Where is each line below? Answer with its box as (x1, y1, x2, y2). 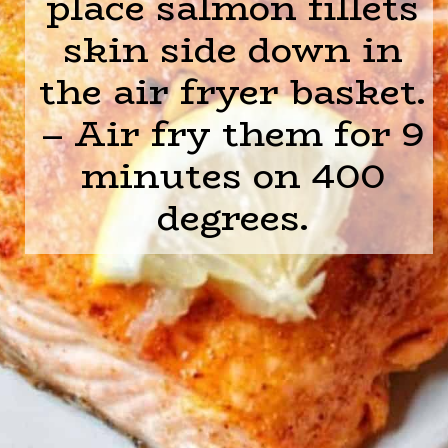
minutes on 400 (80, 147, 385, 203)
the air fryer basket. (39, 63, 427, 119)
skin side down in (62, 21, 403, 77)
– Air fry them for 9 (41, 105, 424, 161)
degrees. (156, 189, 309, 245)
